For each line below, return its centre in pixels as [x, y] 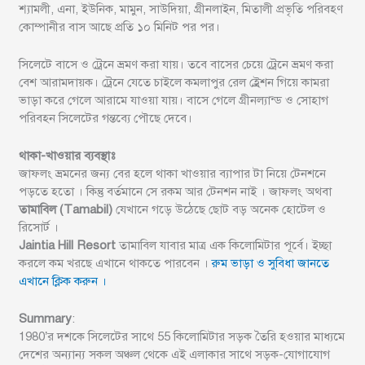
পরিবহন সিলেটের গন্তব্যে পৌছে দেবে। [106, 119]
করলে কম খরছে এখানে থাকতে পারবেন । [114, 264]
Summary [46, 319]
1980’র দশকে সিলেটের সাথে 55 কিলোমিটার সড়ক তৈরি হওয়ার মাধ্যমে [182, 337]
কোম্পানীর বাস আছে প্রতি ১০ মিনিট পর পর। [120, 27]
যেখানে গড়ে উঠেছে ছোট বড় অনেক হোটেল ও [220, 210]
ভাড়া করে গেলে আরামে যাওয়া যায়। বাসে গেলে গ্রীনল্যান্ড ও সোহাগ [174, 101]
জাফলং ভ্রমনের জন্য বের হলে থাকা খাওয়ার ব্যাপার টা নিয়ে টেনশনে [173, 174]
